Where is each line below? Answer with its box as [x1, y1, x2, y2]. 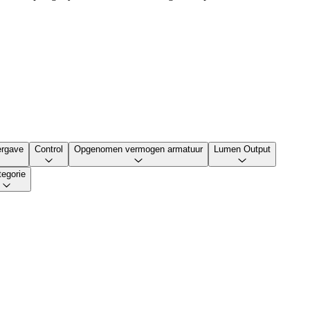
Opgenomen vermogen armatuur [74, 143, 203, 154]
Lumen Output [214, 143, 271, 154]
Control [35, 143, 63, 154]
